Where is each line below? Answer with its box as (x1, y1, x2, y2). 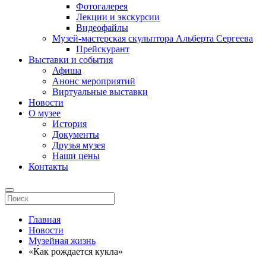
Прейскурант (76, 44, 129, 54)
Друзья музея (52, 140, 105, 150)
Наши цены (52, 151, 100, 161)
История (52, 119, 87, 129)
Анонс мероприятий (52, 76, 135, 86)
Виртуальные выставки (52, 87, 148, 97)
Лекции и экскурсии (76, 12, 160, 22)
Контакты (28, 161, 68, 172)
